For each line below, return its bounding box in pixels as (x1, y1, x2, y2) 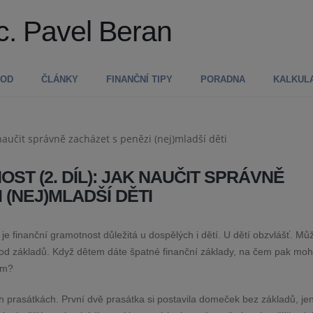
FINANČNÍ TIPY (106, 74, 173, 85)
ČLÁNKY (41, 74, 78, 85)
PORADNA (201, 74, 245, 85)
